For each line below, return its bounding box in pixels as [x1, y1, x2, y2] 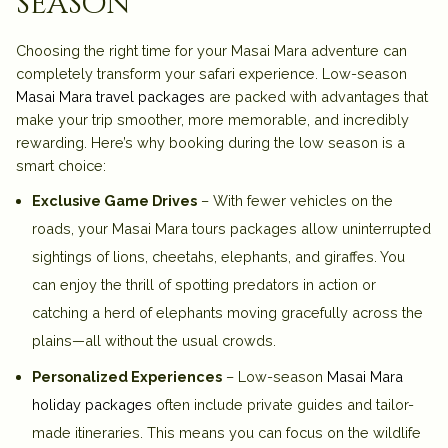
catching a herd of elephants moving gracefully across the [32, 303, 423, 321]
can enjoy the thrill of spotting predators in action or [32, 275, 376, 293]
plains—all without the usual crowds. [32, 331, 276, 349]
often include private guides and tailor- [152, 395, 414, 413]
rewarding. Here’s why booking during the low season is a [16, 133, 405, 151]
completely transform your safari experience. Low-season [16, 64, 407, 82]
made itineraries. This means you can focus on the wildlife [32, 423, 421, 441]
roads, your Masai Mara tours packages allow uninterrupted [32, 219, 431, 237]
